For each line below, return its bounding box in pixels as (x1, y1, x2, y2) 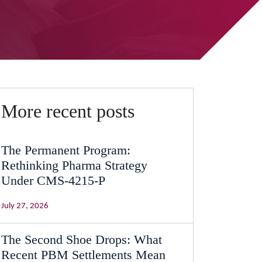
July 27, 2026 (1, 202, 49, 211)
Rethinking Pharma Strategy (1, 158, 147, 173)
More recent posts (1, 101, 135, 122)
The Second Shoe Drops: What (1, 232, 162, 247)
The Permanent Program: (1, 143, 130, 157)
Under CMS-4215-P (1, 173, 105, 188)
